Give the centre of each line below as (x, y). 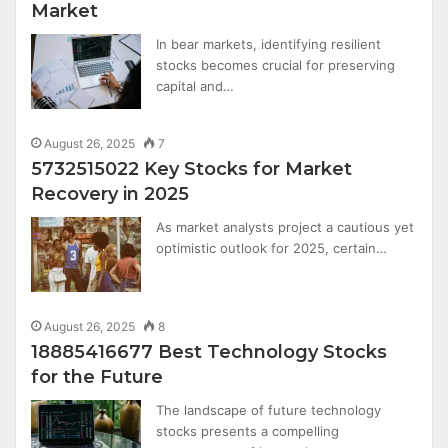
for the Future (97, 377)
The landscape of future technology (269, 410)
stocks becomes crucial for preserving (276, 65)
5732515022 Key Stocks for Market (192, 169)
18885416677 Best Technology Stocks (209, 352)
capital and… (195, 86)
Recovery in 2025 (110, 194)
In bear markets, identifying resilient (269, 44)
